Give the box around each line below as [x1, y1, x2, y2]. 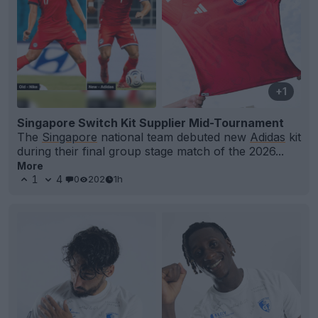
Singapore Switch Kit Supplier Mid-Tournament [17, 115, 284, 130]
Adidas [250, 129, 285, 144]
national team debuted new [97, 129, 250, 144]
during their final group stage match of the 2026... [17, 143, 284, 158]
